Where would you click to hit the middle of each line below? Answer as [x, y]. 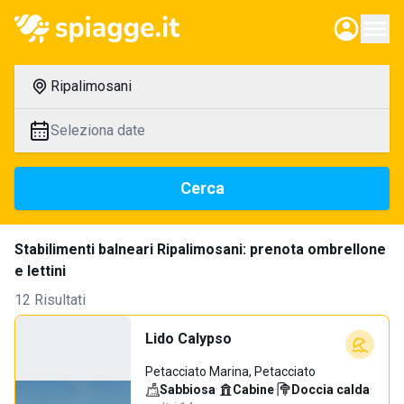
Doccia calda [331, 390]
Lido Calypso [188, 339]
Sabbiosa [188, 390]
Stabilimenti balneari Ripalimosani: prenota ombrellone [200, 249]
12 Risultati [50, 300]
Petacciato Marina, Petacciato [230, 372]
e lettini [40, 271]
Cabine [253, 390]
